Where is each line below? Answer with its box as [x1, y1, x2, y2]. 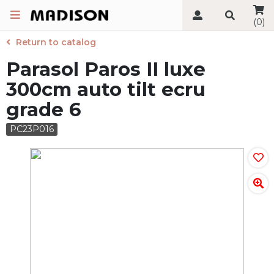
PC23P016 [10, 124, 54, 135]
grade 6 [6, 98, 81, 121]
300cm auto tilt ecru [6, 78, 206, 101]
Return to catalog [16, 37, 96, 48]
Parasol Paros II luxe [6, 57, 206, 81]
